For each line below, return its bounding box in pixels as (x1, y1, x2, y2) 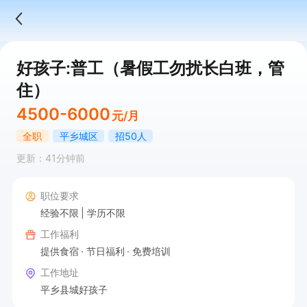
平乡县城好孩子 (40, 283, 108, 295)
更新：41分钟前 (16, 152, 85, 164)
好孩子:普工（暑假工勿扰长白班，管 (16, 58, 284, 78)
